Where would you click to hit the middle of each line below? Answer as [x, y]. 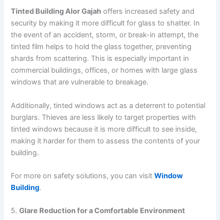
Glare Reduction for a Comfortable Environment [102, 211]
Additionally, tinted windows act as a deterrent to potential [108, 105]
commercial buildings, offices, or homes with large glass [104, 70]
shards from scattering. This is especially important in [100, 59]
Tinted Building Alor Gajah [56, 12]
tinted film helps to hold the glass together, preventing [101, 47]
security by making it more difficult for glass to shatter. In [106, 23]
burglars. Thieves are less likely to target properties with [104, 117]
